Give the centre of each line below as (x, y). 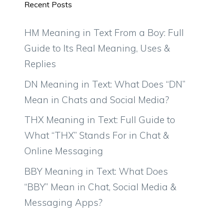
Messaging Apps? (64, 202)
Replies (40, 64)
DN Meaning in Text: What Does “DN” (105, 84)
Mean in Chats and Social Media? (97, 100)
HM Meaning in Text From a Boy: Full (104, 33)
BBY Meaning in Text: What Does (96, 171)
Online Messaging (64, 151)
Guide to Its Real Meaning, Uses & (97, 48)
